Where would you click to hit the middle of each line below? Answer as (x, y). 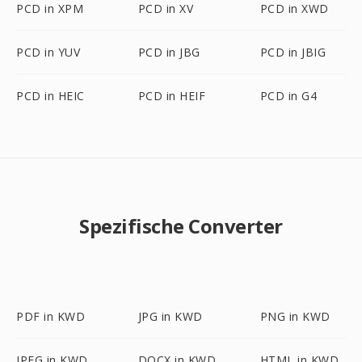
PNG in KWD (295, 316)
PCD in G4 (288, 96)
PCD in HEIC (51, 96)
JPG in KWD (170, 316)
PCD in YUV (48, 52)
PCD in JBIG (293, 52)
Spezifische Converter (181, 226)
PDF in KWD (51, 316)
